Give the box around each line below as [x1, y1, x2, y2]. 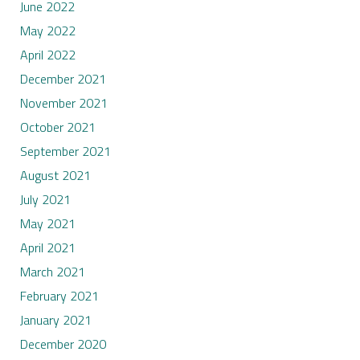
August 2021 [19, 166, 91, 186]
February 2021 [19, 286, 99, 306]
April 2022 [19, 45, 76, 65]
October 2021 [19, 117, 96, 137]
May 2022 [19, 21, 76, 41]
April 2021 [19, 238, 76, 258]
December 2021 [19, 69, 106, 89]
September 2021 [19, 141, 111, 162]
